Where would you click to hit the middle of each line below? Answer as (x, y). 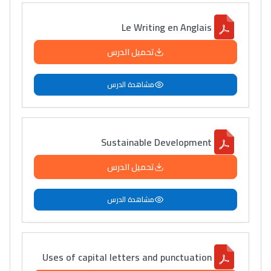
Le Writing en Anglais (167, 27)
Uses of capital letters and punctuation (127, 257)
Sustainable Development (156, 142)
